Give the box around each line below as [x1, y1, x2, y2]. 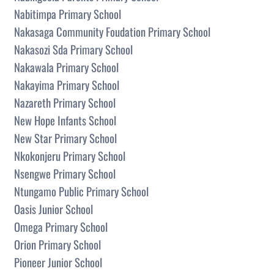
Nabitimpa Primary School [14, 5, 121, 22]
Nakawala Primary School [14, 58, 119, 75]
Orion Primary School [14, 235, 101, 253]
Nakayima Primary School [14, 76, 119, 93]
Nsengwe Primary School [14, 165, 116, 182]
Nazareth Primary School [14, 94, 116, 111]
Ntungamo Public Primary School [14, 182, 149, 199]
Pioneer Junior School [14, 253, 102, 270]
